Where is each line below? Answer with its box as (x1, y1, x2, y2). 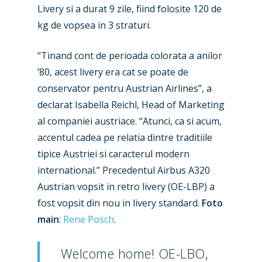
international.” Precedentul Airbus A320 (37, 164, 210, 177)
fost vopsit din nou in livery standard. (37, 196, 202, 209)
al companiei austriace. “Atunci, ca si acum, (37, 115, 222, 127)
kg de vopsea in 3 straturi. (37, 19, 151, 32)
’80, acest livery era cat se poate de (37, 65, 188, 78)
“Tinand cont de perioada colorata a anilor (37, 49, 222, 62)
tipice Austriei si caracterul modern (37, 147, 189, 160)
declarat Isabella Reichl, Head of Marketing (37, 98, 225, 111)
